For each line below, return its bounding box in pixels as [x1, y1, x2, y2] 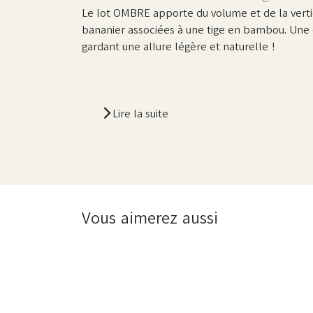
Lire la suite [112, 106, 168, 120]
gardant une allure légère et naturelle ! [82, 39, 276, 53]
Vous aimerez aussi [82, 207, 223, 228]
